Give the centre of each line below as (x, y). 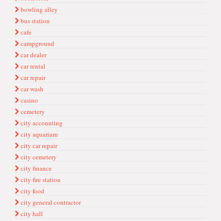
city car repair (38, 146)
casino (29, 100)
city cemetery (38, 157)
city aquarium (38, 134)
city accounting (41, 123)
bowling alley (38, 9)
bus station (35, 21)
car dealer (33, 55)
